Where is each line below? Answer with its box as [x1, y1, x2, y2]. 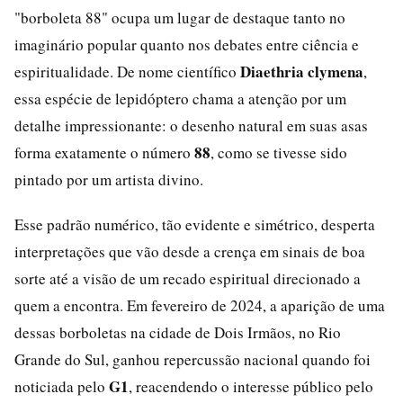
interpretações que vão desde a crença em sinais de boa [14, 240, 365, 262]
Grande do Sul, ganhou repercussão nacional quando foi [14, 348, 371, 370]
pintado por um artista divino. [14, 168, 203, 190]
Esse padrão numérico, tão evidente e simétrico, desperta [14, 213, 375, 235]
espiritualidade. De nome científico [14, 60, 240, 82]
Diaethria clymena [240, 59, 363, 83]
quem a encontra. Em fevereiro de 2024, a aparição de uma [14, 294, 385, 316]
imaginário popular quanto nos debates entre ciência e [14, 33, 359, 55]
